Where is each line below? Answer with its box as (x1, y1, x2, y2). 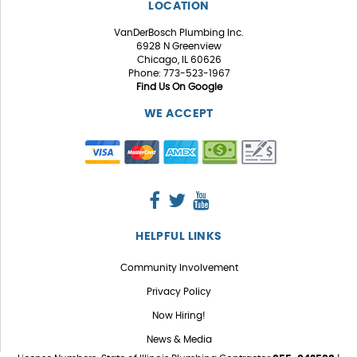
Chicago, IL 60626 (136, 55, 222, 65)
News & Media (146, 334, 212, 344)
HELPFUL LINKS (135, 230, 222, 242)
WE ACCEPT (144, 108, 214, 120)
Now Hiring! (152, 310, 206, 320)
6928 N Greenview (136, 41, 222, 52)
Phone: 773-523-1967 (127, 69, 230, 79)
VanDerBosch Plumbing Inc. (114, 28, 244, 38)
